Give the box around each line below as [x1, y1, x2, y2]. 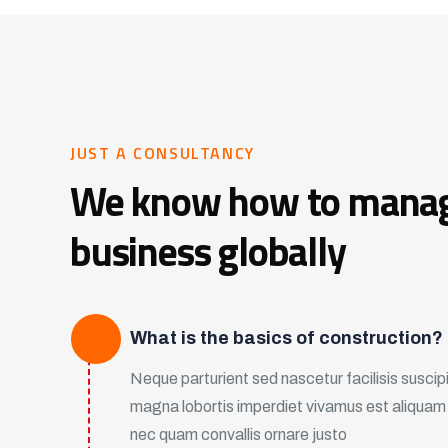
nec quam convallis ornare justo [130, 426, 347, 443]
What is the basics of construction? [130, 328, 443, 348]
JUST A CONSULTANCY [70, 141, 255, 165]
